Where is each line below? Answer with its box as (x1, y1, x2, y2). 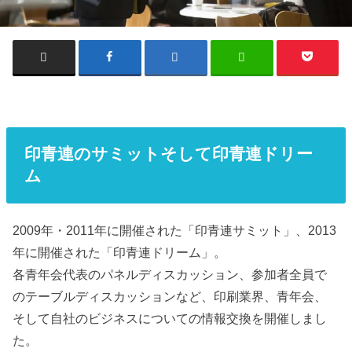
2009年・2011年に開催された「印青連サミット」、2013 (13, 223, 337, 238)
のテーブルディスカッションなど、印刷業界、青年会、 (13, 289, 328, 304)
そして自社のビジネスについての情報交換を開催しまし (13, 311, 328, 326)
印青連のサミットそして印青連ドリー (24, 145, 313, 163)
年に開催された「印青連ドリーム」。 (13, 245, 227, 260)
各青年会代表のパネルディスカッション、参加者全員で (13, 267, 328, 282)
